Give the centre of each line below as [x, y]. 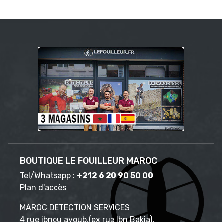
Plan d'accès [43, 187]
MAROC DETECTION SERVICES [75, 207]
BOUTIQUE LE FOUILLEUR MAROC [88, 160]
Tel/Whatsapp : [48, 175]
